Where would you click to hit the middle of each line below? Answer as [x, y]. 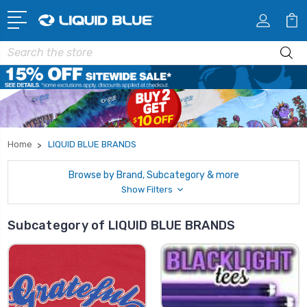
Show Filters [148, 189]
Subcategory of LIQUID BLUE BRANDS [122, 225]
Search [23, 48]
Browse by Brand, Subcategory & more [153, 175]
